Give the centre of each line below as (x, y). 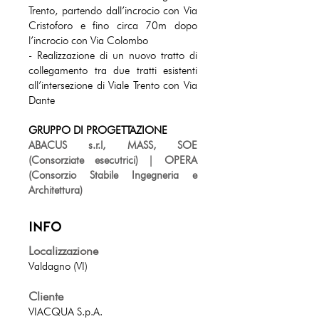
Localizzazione (63, 251)
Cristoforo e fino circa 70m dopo (113, 26)
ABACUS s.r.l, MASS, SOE (113, 145)
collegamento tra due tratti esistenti (113, 70)
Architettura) (56, 190)
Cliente (46, 296)
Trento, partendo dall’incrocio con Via (113, 11)
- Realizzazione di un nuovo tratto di (113, 56)
